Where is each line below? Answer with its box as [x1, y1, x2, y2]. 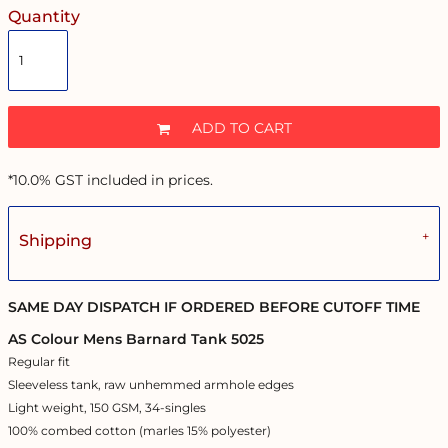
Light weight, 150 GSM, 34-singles [8, 400, 209, 415]
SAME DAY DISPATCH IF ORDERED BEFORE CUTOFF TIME [8, 298, 420, 316]
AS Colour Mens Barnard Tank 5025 [8, 330, 264, 348]
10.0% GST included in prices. [13, 171, 213, 189]
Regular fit [8, 354, 73, 369]
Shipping [19, 231, 92, 250]
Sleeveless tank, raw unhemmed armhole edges [8, 377, 297, 392]
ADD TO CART [191, 119, 292, 138]
